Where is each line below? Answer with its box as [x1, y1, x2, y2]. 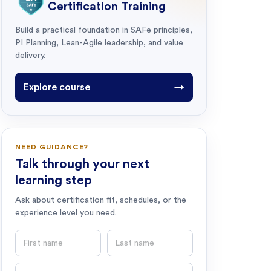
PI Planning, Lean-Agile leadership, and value [15, 39, 183, 47]
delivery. [15, 51, 45, 60]
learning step [15, 174, 92, 187]
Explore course [24, 82, 90, 92]
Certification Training [48, 1, 166, 13]
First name [15, 232, 62, 242]
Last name [107, 232, 153, 242]
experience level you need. [15, 209, 117, 217]
